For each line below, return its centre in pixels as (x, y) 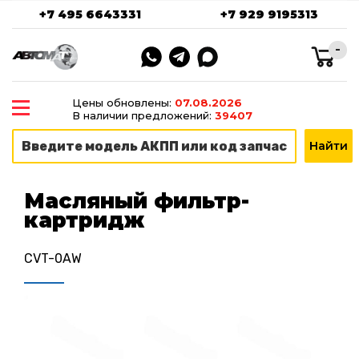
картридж (84, 221)
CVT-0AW (53, 258)
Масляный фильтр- (137, 202)
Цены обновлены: (123, 103)
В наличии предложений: (143, 115)
